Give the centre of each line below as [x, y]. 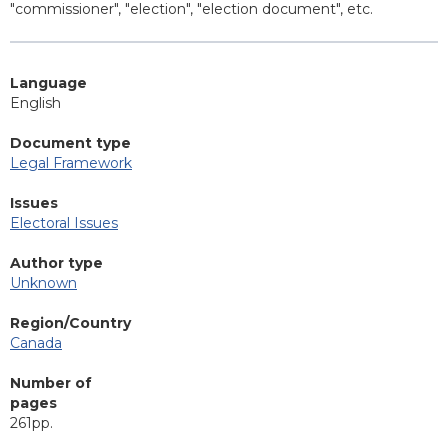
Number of [51, 383]
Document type [70, 143]
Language [48, 83]
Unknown [43, 283]
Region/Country [70, 323]
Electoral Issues [64, 223]
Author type [56, 263]
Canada [36, 343]
